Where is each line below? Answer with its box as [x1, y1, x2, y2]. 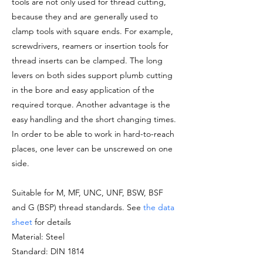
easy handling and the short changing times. [12, 114, 176, 124]
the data [143, 202, 174, 213]
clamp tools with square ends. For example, [12, 26, 173, 36]
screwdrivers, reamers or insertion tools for [12, 41, 168, 51]
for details [35, 217, 73, 227]
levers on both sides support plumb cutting [12, 70, 173, 80]
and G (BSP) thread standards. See [12, 202, 143, 213]
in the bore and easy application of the [12, 85, 154, 95]
